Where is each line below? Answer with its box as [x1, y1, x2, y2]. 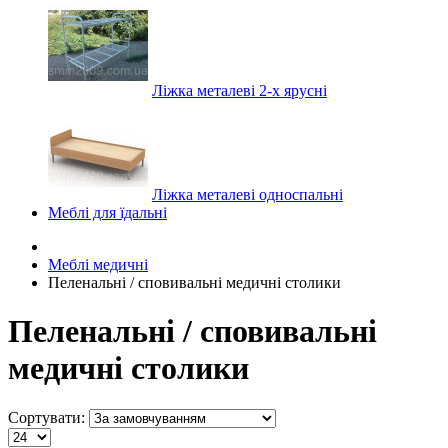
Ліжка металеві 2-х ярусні [152, 82, 327, 99]
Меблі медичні [48, 256, 148, 273]
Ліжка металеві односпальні [152, 186, 343, 203]
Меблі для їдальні [48, 204, 167, 221]
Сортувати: [8, 408, 85, 426]
